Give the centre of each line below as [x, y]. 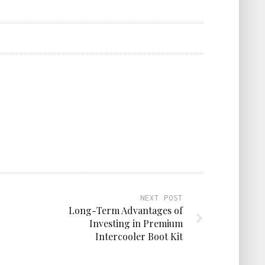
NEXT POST [161, 198]
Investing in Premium [136, 224]
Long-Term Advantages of [126, 211]
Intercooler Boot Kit [139, 237]
